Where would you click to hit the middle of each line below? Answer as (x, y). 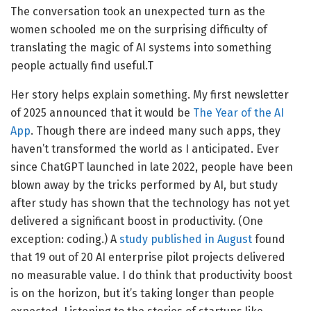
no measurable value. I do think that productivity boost (151, 275)
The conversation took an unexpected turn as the (138, 11)
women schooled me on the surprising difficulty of (139, 29)
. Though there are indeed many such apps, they (155, 131)
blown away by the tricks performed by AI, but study (144, 185)
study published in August (186, 239)
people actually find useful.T (82, 65)
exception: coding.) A (65, 239)
